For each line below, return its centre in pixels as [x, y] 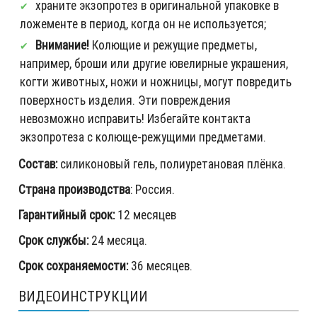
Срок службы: [53, 241]
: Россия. [152, 190]
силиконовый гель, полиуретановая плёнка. [172, 164]
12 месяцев [145, 215]
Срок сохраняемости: [73, 266]
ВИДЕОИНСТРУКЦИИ [83, 296]
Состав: [38, 164]
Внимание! [62, 45]
